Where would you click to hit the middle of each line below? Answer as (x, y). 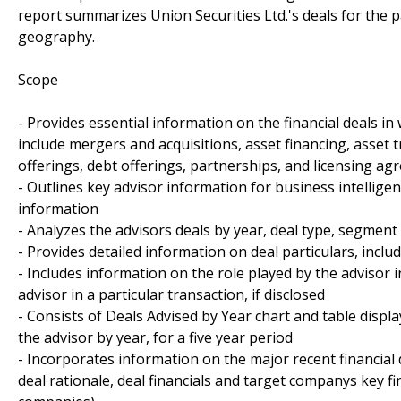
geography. (56, 36)
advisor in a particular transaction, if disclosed (171, 294)
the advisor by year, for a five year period (155, 337)
